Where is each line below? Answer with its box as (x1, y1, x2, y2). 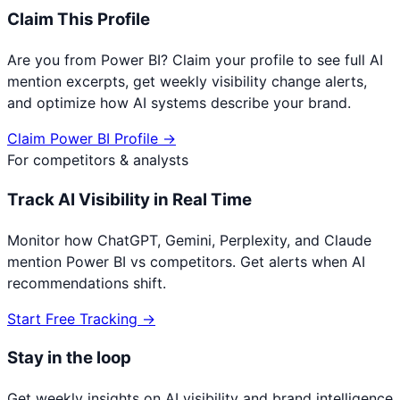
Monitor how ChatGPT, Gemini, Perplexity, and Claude (7, 230, 371, 249)
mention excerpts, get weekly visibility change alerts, (7, 72, 367, 91)
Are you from (7, 51, 101, 70)
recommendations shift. (7, 273, 166, 292)
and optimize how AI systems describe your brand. (7, 94, 351, 112)
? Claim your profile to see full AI (161, 51, 383, 70)
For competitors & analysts (7, 151, 188, 170)
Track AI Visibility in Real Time (7, 188, 252, 210)
